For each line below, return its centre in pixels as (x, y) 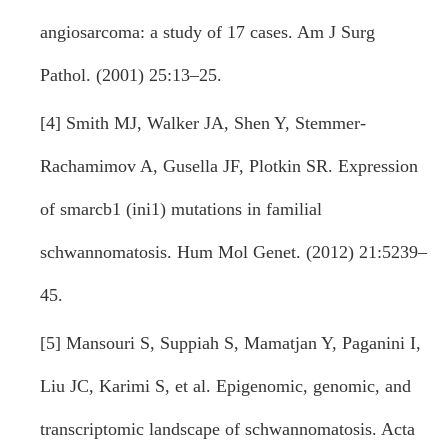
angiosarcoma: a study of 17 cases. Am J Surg (207, 32)
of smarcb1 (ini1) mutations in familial (181, 209)
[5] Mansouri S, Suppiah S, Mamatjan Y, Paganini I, (230, 343)
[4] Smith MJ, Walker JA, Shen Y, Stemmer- (203, 123)
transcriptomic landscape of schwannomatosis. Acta (227, 429)
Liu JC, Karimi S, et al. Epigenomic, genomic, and (225, 386)
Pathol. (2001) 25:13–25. (131, 75)
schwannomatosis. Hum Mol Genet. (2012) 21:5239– (233, 252)
